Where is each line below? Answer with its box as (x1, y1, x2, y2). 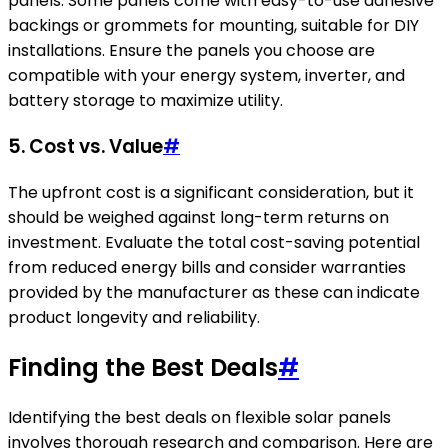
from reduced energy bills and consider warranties (8, 255, 406, 279)
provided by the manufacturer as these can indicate (8, 280, 420, 304)
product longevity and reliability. (8, 305, 260, 329)
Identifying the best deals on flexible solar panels (8, 405, 391, 429)
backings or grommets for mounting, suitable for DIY (8, 14, 419, 38)
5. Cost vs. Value (8, 133, 163, 161)
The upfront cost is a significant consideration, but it (8, 180, 414, 204)
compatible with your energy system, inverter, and (8, 64, 405, 88)
